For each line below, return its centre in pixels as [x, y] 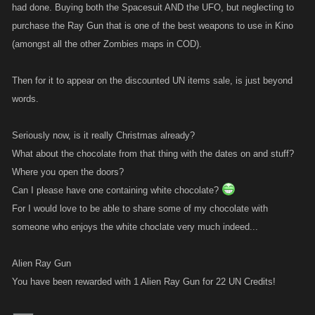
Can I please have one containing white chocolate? [117, 190]
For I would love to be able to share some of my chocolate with [140, 208]
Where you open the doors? [68, 172]
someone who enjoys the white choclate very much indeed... [135, 227]
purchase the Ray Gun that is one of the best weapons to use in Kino [153, 26]
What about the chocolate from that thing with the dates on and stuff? [153, 154]
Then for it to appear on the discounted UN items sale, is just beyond [152, 81]
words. [25, 99]
